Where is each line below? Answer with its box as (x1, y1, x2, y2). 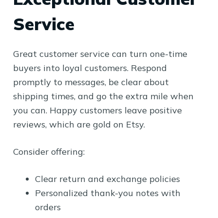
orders (35, 201, 61, 213)
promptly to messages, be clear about (13, 76, 169, 88)
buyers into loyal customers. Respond (13, 62, 167, 73)
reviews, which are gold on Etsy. (13, 118, 145, 130)
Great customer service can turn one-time (13, 48, 187, 59)
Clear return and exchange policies (35, 173, 180, 184)
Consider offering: (13, 145, 85, 157)
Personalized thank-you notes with (35, 187, 181, 199)
